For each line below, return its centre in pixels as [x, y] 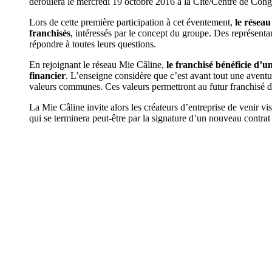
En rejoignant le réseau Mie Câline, [98, 65]
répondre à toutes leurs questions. [93, 44]
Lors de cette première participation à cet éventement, [132, 22]
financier [47, 76]
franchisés [50, 33]
